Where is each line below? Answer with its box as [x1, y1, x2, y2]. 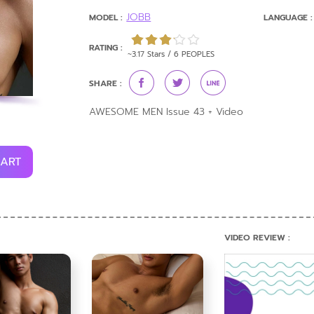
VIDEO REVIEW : [224, 231, 290, 245]
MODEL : [89, 11, 123, 24]
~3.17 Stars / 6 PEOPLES [128, 48, 215, 60]
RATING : [89, 41, 123, 54]
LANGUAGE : [263, 11, 313, 24]
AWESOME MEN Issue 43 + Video [89, 104, 244, 119]
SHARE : [89, 77, 123, 90]
